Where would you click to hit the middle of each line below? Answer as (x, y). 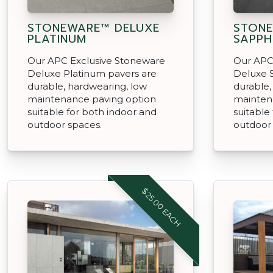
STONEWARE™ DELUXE (94, 28)
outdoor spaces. (65, 124)
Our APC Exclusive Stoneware (96, 60)
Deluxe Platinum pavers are (92, 73)
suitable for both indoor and (92, 112)
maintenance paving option (92, 99)
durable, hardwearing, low (87, 86)
